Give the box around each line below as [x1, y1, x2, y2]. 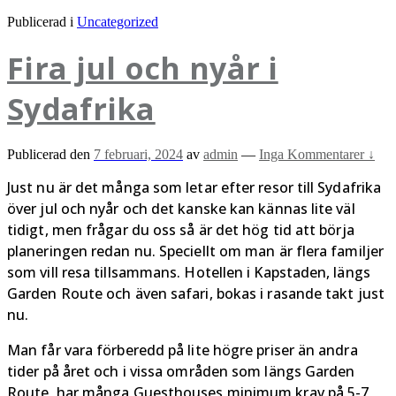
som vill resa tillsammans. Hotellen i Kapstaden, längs [7, 262, 370, 282]
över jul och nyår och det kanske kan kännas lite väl [7, 198, 355, 218]
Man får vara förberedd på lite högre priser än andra [7, 339, 358, 360]
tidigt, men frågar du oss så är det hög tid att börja [7, 219, 354, 240]
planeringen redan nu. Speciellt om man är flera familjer [7, 240, 385, 261]
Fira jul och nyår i [7, 47, 278, 88]
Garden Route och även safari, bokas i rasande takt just [7, 283, 385, 303]
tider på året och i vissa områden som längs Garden [7, 361, 355, 381]
